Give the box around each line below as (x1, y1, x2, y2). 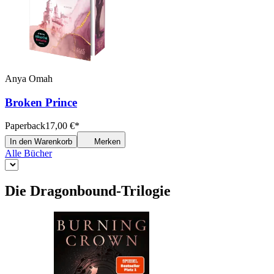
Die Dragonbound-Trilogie (5, 183, 171, 199)
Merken (94, 137, 120, 147)
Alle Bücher (5, 148, 52, 159)
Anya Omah (5, 73, 53, 84)
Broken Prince (5, 95, 77, 109)
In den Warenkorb (10, 137, 72, 147)
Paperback (5, 120, 45, 131)
